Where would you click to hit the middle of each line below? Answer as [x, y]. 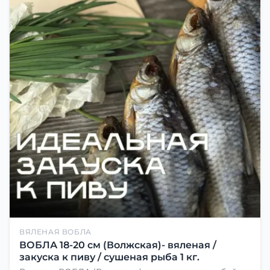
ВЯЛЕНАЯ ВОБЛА [55, 232]
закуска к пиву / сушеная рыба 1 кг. [109, 257]
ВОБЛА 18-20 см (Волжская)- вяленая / [118, 245]
